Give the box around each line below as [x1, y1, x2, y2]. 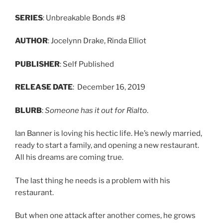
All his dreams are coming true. [15, 153, 123, 162]
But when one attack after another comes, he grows [15, 211, 196, 221]
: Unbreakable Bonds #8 [43, 13, 125, 22]
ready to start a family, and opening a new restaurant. [15, 141, 199, 150]
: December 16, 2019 [73, 83, 145, 92]
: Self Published [60, 59, 114, 69]
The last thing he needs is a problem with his [15, 176, 170, 185]
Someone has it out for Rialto [45, 106, 147, 115]
